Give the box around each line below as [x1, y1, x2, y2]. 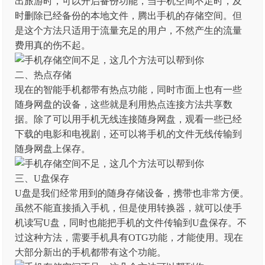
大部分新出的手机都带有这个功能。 [15, 247, 167, 257]
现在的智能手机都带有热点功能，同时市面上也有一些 [15, 85, 243, 95]
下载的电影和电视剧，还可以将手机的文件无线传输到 [15, 129, 243, 139]
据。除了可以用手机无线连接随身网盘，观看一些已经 [15, 114, 243, 124]
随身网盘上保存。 [15, 144, 91, 154]
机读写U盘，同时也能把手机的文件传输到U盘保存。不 [15, 218, 247, 228]
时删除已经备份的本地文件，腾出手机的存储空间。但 [15, 11, 243, 21]
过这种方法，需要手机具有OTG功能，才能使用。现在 [15, 232, 244, 243]
